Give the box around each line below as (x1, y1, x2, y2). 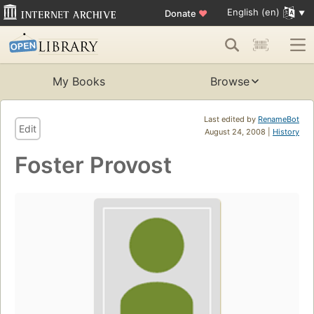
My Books (52, 74, 105, 89)
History (273, 127, 299, 137)
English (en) (226, 6, 280, 18)
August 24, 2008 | (205, 127, 273, 137)
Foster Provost (15, 151, 172, 179)
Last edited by (204, 114, 258, 125)
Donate (164, 7, 198, 19)
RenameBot (258, 114, 299, 125)
